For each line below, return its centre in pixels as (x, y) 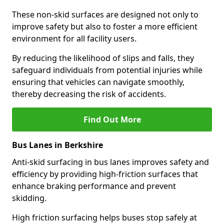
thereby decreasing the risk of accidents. (89, 94)
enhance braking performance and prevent (94, 186)
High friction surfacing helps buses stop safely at (104, 217)
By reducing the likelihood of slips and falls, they (103, 58)
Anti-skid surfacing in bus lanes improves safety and (110, 162)
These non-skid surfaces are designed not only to (105, 14)
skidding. (29, 198)
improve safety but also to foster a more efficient (105, 26)
